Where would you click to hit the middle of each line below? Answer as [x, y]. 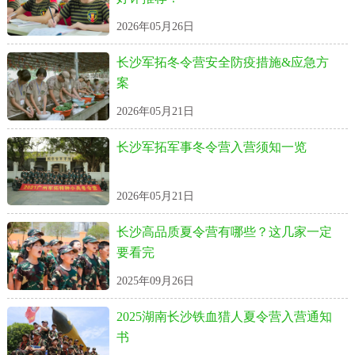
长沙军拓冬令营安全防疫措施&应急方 [222, 62]
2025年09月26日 [155, 281]
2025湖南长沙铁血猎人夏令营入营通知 [224, 317]
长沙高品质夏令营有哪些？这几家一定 [224, 232]
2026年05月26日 [155, 27]
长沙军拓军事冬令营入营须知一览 [211, 147]
